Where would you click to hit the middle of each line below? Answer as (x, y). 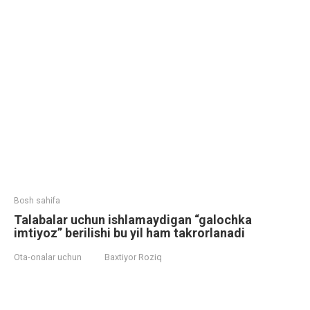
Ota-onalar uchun (48, 257)
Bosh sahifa (37, 201)
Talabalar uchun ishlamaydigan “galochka (133, 220)
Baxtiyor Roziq (133, 257)
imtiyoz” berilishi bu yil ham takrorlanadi (129, 233)
